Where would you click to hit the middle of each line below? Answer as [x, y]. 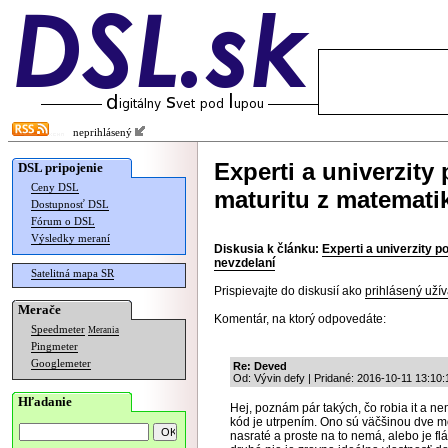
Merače [39, 309]
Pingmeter [54, 346]
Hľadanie [45, 401]
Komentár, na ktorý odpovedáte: [300, 319]
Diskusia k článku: [266, 249]
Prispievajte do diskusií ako [289, 291]
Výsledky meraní [70, 238]
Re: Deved [260, 366]
